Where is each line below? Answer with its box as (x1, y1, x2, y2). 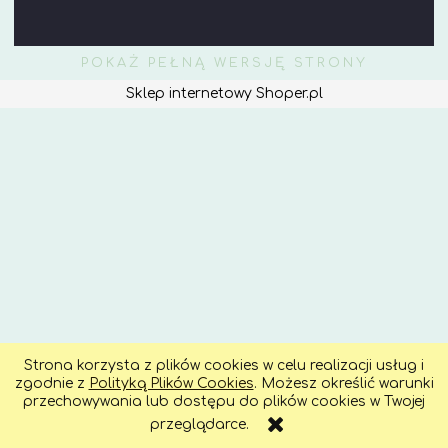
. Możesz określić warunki (253, 376, 434, 391)
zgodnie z (14, 376, 89, 391)
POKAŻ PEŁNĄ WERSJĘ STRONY (80, 55, 368, 70)
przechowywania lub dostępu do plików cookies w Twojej (23, 394, 425, 409)
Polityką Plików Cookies (88, 376, 254, 391)
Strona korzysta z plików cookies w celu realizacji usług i (24, 358, 424, 373)
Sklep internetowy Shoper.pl (125, 85, 323, 101)
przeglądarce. (150, 417, 250, 432)
